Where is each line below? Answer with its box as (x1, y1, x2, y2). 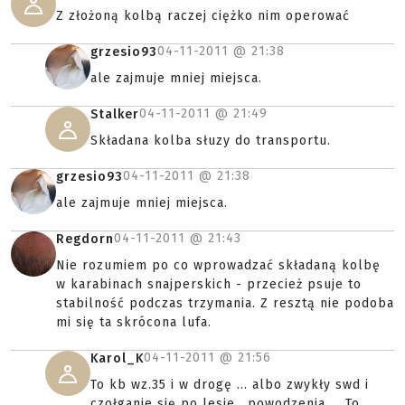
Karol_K (90, 351, 144, 366)
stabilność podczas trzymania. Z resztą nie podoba (56, 296, 394, 311)
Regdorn (56, 231, 114, 247)
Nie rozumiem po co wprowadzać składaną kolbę (56, 258, 381, 273)
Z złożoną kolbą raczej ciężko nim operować (56, 8, 350, 24)
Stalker (90, 107, 139, 122)
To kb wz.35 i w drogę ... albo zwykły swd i (90, 377, 369, 392)
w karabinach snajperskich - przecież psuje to (56, 277, 362, 292)
